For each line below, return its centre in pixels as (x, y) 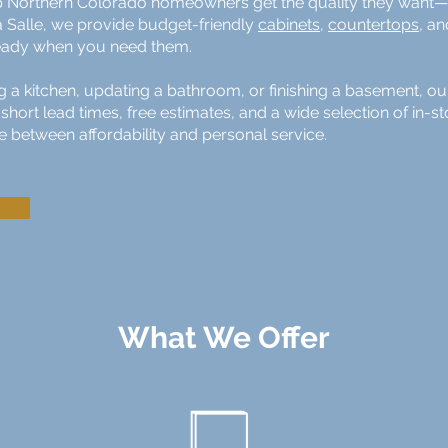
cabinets (289, 24)
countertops (373, 24)
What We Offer (224, 337)
